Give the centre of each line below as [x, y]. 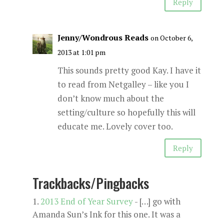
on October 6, [171, 38]
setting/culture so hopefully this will [126, 112]
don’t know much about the [110, 98]
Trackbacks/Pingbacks [90, 183]
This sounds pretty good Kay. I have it [129, 70]
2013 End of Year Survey [86, 201]
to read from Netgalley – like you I [123, 84]
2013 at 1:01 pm [81, 52]
